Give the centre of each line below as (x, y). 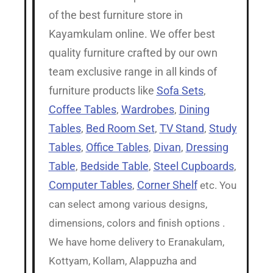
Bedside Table (114, 166)
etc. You (218, 185)
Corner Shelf (167, 185)
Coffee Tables (82, 109)
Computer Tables (90, 185)
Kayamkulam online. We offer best (132, 34)
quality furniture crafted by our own (133, 52)
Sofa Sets (180, 90)
